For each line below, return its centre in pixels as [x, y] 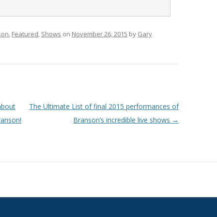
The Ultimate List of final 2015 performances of [104, 106]
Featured [25, 34]
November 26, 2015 [100, 34]
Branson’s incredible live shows [122, 120]
